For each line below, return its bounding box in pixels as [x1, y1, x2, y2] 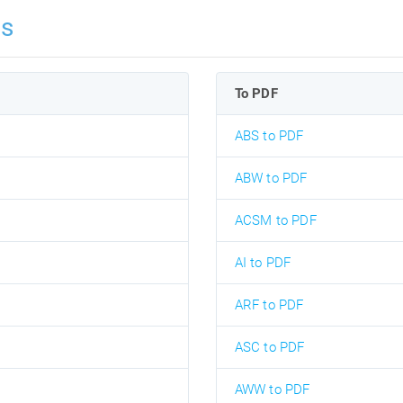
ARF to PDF [234, 296, 304, 313]
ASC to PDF [234, 338, 305, 355]
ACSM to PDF [234, 211, 317, 228]
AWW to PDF [234, 381, 310, 398]
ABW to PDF [234, 169, 308, 186]
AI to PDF [234, 254, 291, 271]
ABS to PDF [234, 127, 304, 144]
